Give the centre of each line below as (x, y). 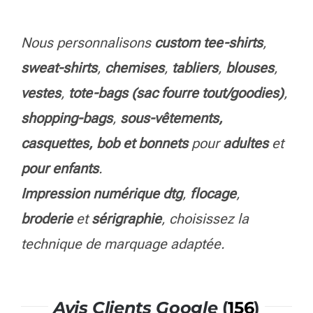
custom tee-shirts (209, 126)
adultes (246, 227)
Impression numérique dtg (102, 277)
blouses (250, 151)
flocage (213, 277)
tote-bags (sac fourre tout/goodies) (176, 176)
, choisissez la (205, 302)
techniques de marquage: (101, 16)
